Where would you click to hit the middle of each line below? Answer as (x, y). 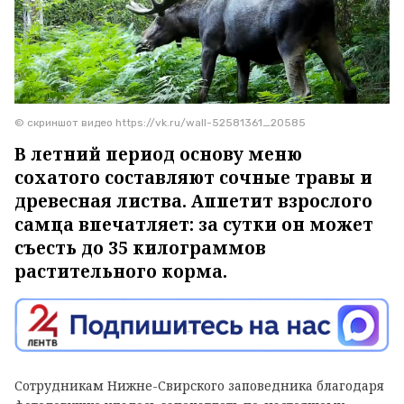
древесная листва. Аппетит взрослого (193, 201)
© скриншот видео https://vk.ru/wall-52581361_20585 (160, 122)
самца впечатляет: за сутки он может (194, 224)
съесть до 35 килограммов (140, 248)
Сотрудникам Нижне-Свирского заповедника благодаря (199, 385)
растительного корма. (121, 271)
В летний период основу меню (158, 154)
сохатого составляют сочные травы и (193, 177)
